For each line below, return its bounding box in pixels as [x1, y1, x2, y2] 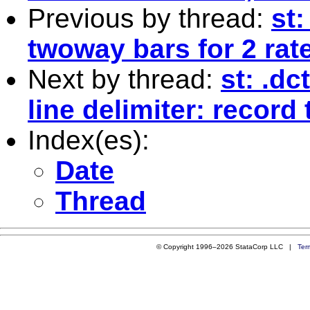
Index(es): [28, 125, 149, 155]
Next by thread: [28, 64, 221, 94]
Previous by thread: [28, 3, 271, 33]
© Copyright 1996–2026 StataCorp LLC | [156, 242, 298, 250]
